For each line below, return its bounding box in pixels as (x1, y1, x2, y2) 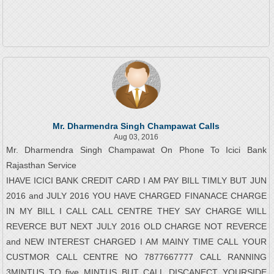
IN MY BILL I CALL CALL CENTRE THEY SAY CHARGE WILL (6, 206, 267, 217)
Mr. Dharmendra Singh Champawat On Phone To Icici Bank (6, 145, 267, 155)
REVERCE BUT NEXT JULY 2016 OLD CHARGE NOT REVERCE (6, 221, 267, 232)
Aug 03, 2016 (114, 133, 159, 142)
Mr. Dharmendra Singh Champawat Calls (53, 121, 220, 131)
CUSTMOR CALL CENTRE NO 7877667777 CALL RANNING (6, 252, 267, 262)
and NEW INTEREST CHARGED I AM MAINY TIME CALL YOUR (6, 237, 267, 247)
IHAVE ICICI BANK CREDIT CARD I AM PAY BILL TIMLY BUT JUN (6, 176, 267, 186)
